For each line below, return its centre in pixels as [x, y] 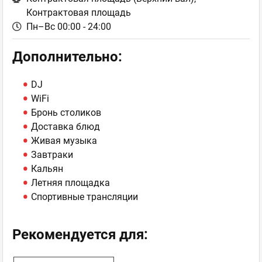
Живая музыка [64, 141]
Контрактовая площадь [79, 13]
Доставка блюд [65, 127]
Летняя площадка [70, 183]
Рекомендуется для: [80, 235]
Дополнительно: [67, 57]
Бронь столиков [66, 113]
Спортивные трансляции [85, 197]
